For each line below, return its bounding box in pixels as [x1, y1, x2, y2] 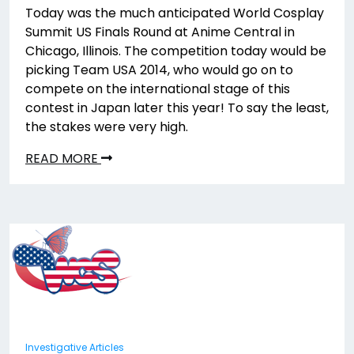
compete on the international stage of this [25, 79, 290, 98]
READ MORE [25, 149, 101, 168]
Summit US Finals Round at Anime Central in [25, 22, 295, 41]
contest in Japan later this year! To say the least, [25, 98, 329, 117]
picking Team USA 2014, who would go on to [25, 60, 293, 79]
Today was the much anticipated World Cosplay [25, 3, 324, 22]
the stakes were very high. [25, 117, 188, 136]
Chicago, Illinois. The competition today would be [25, 41, 326, 60]
